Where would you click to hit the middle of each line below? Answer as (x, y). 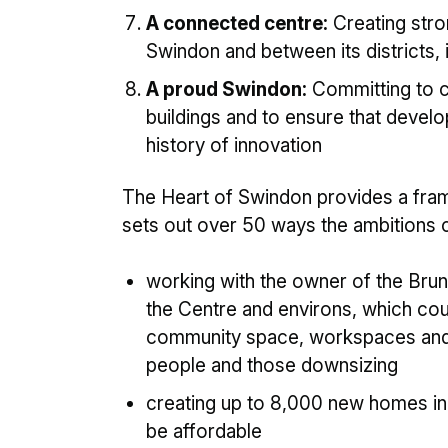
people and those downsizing (272, 365)
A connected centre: (237, 23)
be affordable (204, 431)
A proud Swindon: (226, 89)
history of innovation (234, 145)
